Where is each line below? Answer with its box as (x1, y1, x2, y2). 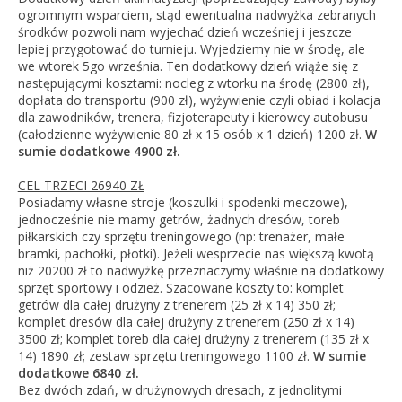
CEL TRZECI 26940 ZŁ (17, 177, 144, 194)
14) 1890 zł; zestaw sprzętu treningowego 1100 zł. (17, 347, 313, 364)
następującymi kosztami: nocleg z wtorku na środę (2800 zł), (17, 74, 370, 92)
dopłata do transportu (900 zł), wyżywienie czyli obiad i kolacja (17, 92, 380, 109)
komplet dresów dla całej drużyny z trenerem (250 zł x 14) (17, 313, 354, 330)
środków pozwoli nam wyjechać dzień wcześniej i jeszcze (17, 23, 352, 40)
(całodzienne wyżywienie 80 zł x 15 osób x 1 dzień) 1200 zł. (17, 126, 365, 143)
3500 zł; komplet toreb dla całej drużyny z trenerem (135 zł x (17, 330, 369, 347)
